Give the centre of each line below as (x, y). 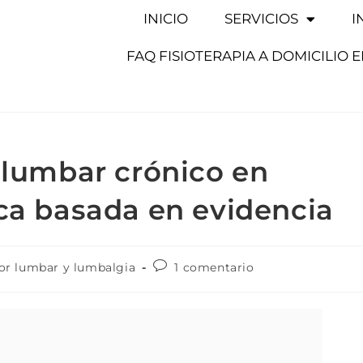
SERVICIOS (262, 19)
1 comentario (214, 267)
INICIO (166, 19)
